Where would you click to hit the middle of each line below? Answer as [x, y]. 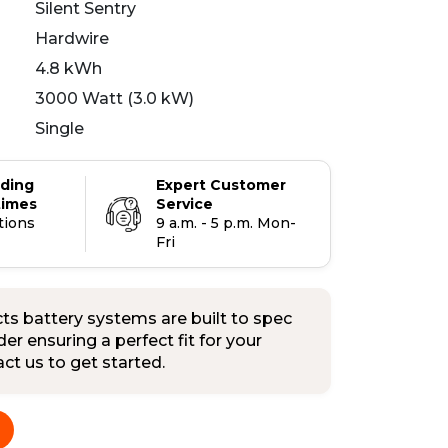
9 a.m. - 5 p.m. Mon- [225, 223]
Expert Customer [220, 185]
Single [59, 128]
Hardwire [72, 38]
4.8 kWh [68, 68]
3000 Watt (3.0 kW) [114, 98]
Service [184, 204]
